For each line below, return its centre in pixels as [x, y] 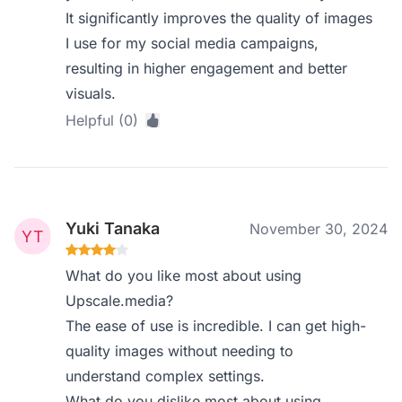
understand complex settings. [166, 376]
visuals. [91, 93]
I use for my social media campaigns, [192, 43]
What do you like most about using [184, 275]
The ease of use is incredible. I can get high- [216, 326]
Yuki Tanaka [113, 228]
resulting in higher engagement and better [207, 68]
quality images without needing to [180, 351]
